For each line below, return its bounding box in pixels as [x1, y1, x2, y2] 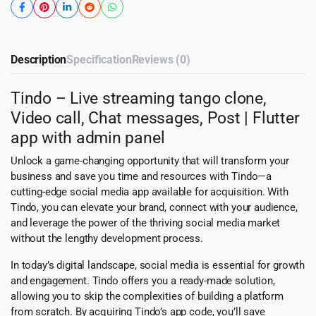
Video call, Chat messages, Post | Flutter [11, 108, 300, 128]
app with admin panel [11, 128, 165, 148]
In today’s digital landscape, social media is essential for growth [11, 259, 305, 272]
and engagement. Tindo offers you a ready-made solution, [11, 274, 275, 288]
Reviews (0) [131, 53, 190, 67]
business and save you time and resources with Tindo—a [11, 170, 272, 183]
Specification [66, 53, 132, 67]
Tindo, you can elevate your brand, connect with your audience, [11, 201, 298, 214]
